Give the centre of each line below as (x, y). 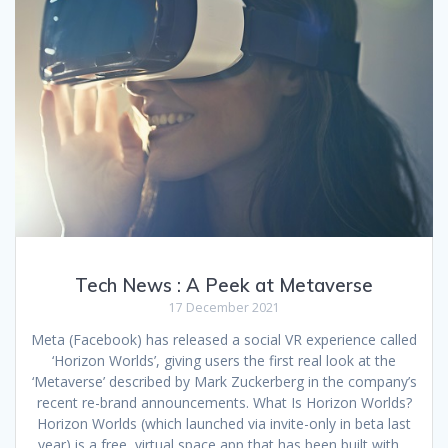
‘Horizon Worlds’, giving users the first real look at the (224, 361)
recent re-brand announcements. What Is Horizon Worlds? (224, 403)
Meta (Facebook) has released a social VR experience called (224, 340)
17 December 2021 (224, 308)
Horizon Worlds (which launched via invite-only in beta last (224, 424)
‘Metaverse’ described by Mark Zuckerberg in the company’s (224, 382)
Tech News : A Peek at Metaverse (224, 286)
